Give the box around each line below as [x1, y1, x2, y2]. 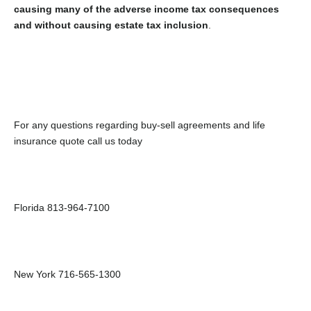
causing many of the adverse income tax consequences [14, 3, 279, 15]
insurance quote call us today [14, 135, 142, 146]
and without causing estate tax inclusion [14, 19, 208, 31]
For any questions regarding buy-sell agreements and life [14, 119, 265, 131]
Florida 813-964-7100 [14, 201, 110, 213]
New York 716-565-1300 [14, 268, 121, 280]
